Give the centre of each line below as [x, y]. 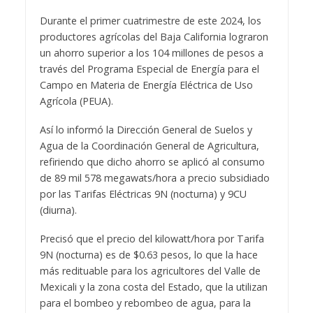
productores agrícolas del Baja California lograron [154, 37]
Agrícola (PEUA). [76, 101]
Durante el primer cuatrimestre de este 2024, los [150, 21]
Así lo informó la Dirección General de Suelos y [146, 130]
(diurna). [58, 210]
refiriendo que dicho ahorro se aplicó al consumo [152, 162]
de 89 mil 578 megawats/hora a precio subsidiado [154, 178]
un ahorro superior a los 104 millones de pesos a [151, 53]
